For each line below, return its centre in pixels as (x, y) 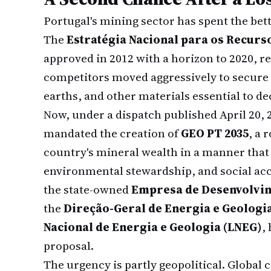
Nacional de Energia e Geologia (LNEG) (153, 227)
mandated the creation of (112, 133)
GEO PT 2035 (215, 133)
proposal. (69, 246)
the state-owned (87, 189)
